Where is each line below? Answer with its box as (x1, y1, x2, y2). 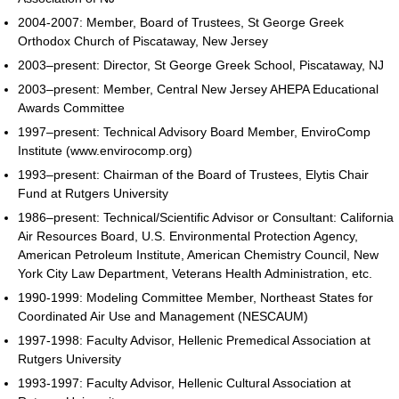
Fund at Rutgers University (18, 185, 168, 200)
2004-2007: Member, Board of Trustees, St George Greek (18, 14, 344, 29)
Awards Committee (18, 100, 125, 115)
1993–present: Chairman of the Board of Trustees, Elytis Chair (18, 167, 369, 182)
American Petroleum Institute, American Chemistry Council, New (18, 247, 379, 262)
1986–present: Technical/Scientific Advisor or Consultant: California (18, 209, 394, 224)
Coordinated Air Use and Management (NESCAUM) (18, 308, 308, 323)
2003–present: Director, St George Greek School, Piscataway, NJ (18, 57, 384, 72)
